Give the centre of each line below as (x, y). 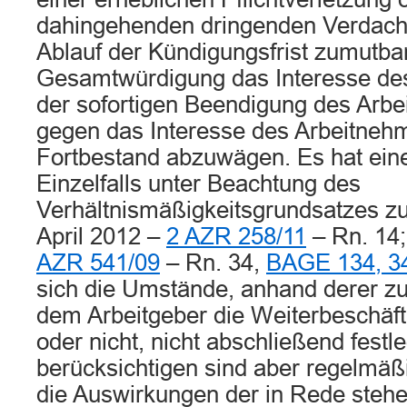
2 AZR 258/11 (236, 236)
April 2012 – (101, 236)
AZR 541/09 (98, 263)
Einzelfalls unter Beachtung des (199, 184)
